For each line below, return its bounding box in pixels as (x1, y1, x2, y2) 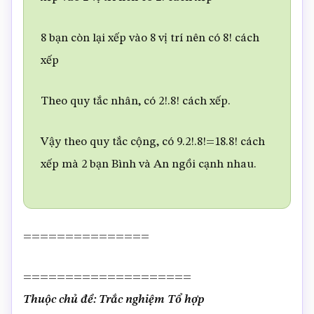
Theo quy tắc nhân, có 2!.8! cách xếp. (41, 95, 231, 107)
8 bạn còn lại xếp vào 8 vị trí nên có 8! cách (41, 32, 259, 44)
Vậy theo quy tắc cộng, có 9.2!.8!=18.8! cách (41, 136, 265, 148)
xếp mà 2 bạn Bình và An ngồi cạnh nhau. (41, 158, 257, 170)
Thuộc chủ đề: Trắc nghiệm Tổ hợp (23, 294, 205, 306)
